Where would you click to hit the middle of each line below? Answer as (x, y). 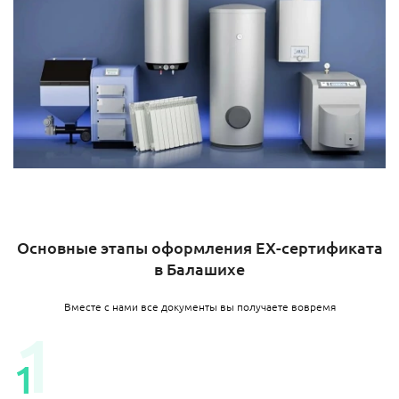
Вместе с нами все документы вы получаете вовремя (199, 306)
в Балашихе (199, 268)
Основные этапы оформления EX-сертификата (199, 247)
